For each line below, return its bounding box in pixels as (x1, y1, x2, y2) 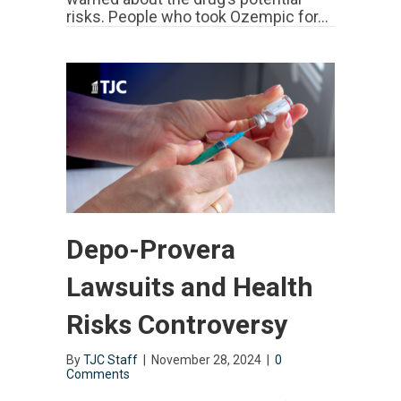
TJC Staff (83, 353, 138, 368)
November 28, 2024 (151, 353, 264, 368)
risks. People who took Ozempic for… (66, 7, 328, 27)
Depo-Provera (66, 234, 235, 266)
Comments (66, 367, 130, 382)
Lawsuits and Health (66, 271, 313, 303)
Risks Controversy (66, 309, 287, 341)
